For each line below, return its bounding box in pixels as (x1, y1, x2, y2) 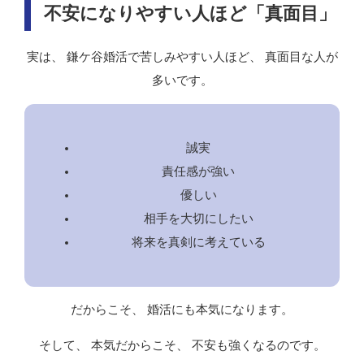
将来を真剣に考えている (131, 236, 266, 249)
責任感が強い (162, 165, 235, 179)
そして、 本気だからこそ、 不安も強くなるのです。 (38, 338, 326, 352)
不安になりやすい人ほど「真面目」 (44, 2, 336, 24)
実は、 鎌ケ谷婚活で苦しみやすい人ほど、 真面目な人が (26, 50, 338, 63)
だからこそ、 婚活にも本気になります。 (71, 303, 293, 317)
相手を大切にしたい (143, 212, 253, 226)
